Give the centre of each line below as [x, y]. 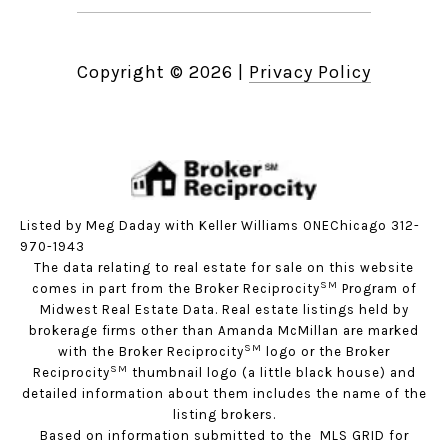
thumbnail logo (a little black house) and [271, 373]
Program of [377, 289]
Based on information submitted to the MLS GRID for [224, 436]
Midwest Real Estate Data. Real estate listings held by [224, 310]
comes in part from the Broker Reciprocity [175, 289]
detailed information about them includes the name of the [224, 394]
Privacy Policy [310, 72]
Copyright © [130, 72]
